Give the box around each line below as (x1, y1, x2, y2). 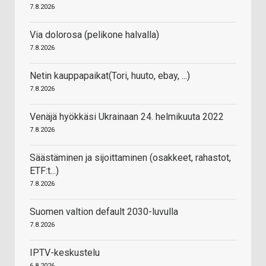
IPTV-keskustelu (30, 246, 100, 258)
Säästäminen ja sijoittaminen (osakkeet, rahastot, (30, 151, 231, 163)
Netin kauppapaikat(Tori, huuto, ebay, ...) (30, 69, 190, 81)
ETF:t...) (30, 164, 59, 176)
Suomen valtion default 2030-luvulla (30, 205, 178, 217)
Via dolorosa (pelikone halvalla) (30, 28, 159, 40)
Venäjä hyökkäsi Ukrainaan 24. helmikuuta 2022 (30, 110, 224, 122)
